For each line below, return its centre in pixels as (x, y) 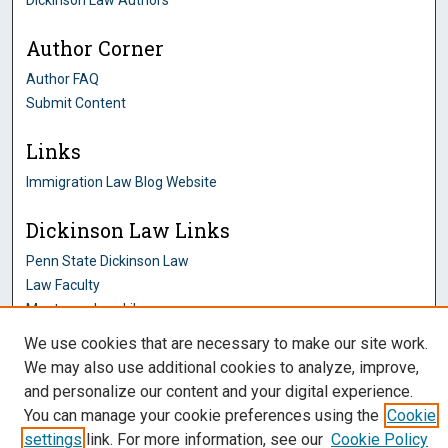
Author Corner (95, 49)
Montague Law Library (96, 309)
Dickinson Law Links (128, 231)
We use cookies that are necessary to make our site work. (226, 343)
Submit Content (76, 103)
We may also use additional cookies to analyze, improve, (221, 367)
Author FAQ (63, 79)
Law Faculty (63, 285)
